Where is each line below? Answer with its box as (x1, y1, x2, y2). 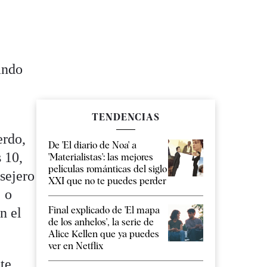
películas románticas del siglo (48, 163, 167, 175)
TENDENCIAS (92, 111, 160, 123)
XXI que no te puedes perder (48, 175, 166, 187)
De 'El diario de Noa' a (48, 139, 136, 151)
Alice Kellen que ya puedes (48, 228, 159, 240)
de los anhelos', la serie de (48, 216, 154, 228)
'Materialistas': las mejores (48, 151, 153, 163)
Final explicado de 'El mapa (48, 204, 160, 216)
